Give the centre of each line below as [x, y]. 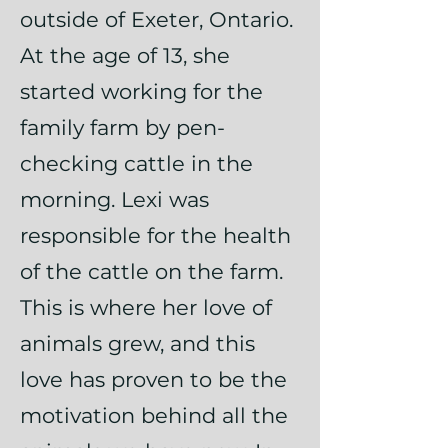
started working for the [141, 91]
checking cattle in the [136, 163]
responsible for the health [155, 235]
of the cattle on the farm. [151, 271]
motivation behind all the [154, 415]
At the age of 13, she [125, 55]
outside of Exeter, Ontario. [156, 19]
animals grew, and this [137, 343]
